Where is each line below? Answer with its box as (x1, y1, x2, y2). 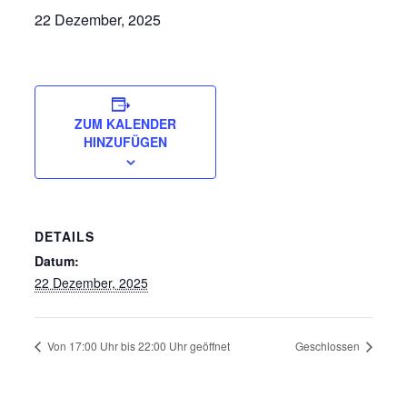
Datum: (34, 252, 79, 270)
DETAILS (34, 227, 94, 245)
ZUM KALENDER (74, 114, 176, 133)
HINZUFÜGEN (83, 133, 167, 151)
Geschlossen (295, 337, 363, 353)
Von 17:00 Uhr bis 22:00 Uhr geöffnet (44, 337, 230, 353)
